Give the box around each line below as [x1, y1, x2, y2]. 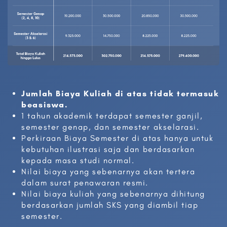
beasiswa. [21, 100, 68, 110]
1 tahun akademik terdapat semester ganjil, [21, 111, 203, 121]
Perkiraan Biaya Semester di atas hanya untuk [21, 133, 214, 143]
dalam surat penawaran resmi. [21, 178, 149, 188]
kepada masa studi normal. [21, 156, 135, 166]
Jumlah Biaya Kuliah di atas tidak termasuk [21, 89, 219, 99]
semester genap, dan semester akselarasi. [21, 122, 200, 132]
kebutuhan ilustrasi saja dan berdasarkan [21, 144, 195, 155]
